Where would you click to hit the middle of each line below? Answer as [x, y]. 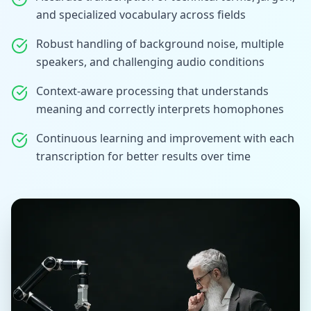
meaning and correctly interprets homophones [160, 109]
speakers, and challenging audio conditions [150, 61]
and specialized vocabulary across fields [141, 14]
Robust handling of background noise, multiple [160, 43]
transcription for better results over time [143, 156]
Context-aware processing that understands [152, 91]
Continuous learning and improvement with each [165, 138]
